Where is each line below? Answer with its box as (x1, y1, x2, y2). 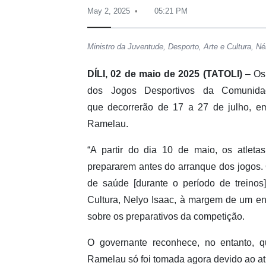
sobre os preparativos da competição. (87, 211, 245, 221)
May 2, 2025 (87, 7, 130, 16)
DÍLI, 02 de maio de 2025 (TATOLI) (87, 68, 245, 79)
